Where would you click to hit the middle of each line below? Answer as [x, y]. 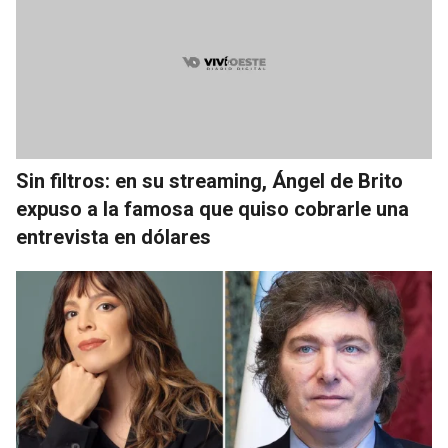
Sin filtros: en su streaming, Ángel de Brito [209, 181]
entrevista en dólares [113, 237]
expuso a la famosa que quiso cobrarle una [212, 209]
